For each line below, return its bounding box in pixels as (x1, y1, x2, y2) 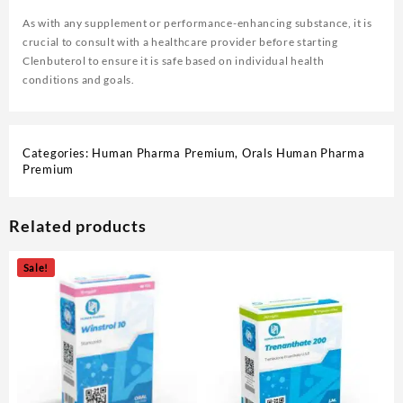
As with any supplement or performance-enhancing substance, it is (22, 15, 372, 30)
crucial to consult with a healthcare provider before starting (22, 34, 338, 49)
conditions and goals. (22, 72, 135, 86)
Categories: (22, 145, 93, 160)
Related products (9, 215, 147, 236)
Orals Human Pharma (241, 145, 365, 160)
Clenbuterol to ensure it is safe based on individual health (22, 53, 325, 67)
